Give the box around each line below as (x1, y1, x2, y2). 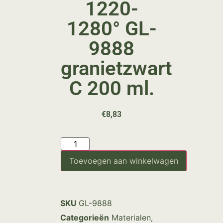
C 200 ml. (69, 76, 154, 100)
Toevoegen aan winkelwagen (69, 156, 178, 166)
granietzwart (61, 56, 172, 80)
